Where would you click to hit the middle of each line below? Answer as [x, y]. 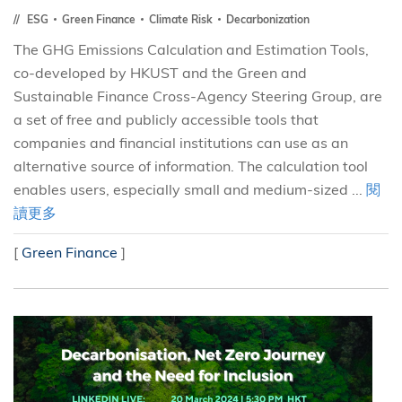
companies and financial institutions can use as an [181, 143]
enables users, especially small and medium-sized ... [190, 189]
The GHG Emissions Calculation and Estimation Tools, [191, 49]
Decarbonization [268, 19]
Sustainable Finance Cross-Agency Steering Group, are [198, 96]
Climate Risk [182, 19]
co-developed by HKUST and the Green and [160, 73]
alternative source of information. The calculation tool [191, 166]
